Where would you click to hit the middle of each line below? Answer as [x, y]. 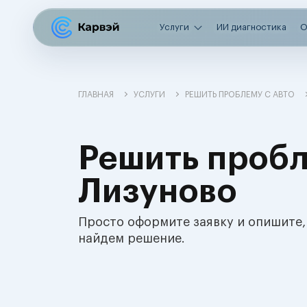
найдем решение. [132, 238]
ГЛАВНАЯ [96, 95]
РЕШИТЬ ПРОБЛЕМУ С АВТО [240, 95]
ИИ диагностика [251, 27]
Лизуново [158, 192]
